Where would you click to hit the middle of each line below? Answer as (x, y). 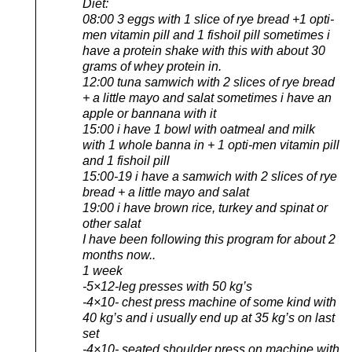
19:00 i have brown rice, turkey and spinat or (205, 208)
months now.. (119, 255)
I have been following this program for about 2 (209, 240)
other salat (112, 224)
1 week (103, 271)
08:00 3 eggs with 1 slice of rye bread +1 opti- (208, 20)
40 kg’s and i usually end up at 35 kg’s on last (209, 318)
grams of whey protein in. (152, 67)
